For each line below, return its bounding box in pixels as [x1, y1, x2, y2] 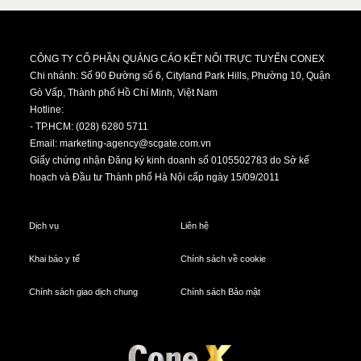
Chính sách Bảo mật [180, 287, 260, 297]
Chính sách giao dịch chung [29, 287, 139, 297]
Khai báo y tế [29, 254, 81, 264]
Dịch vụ [29, 221, 60, 231]
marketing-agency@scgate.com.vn [60, 138, 212, 150]
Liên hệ [180, 221, 209, 231]
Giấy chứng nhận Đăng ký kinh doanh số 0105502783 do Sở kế [30, 155, 310, 167]
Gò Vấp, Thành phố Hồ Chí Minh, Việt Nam [30, 87, 218, 99]
